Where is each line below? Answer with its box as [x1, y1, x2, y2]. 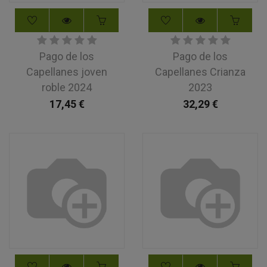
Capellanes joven [26, 66, 107, 78]
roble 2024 [42, 81, 92, 94]
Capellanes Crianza [155, 66, 246, 78]
